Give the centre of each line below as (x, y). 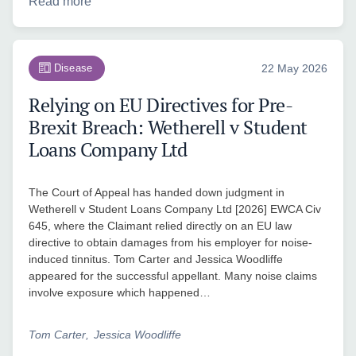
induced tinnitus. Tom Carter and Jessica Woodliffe (156, 259)
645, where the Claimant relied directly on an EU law (160, 226)
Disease (73, 68)
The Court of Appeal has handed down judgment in (157, 193)
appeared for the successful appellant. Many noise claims (173, 276)
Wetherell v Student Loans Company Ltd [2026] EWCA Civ (175, 209)
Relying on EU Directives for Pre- (161, 105)
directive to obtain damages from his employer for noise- (170, 243)
